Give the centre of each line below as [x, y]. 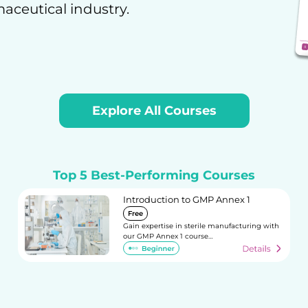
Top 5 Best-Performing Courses [154, 175]
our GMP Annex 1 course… [167, 236]
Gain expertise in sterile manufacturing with [201, 226]
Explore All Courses [154, 111]
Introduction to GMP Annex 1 [186, 199]
